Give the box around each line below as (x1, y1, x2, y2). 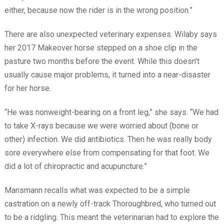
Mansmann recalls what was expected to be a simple (4, 185, 190, 195)
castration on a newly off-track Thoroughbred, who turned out (4, 199, 216, 209)
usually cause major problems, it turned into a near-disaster (4, 70, 210, 80)
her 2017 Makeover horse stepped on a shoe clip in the (4, 43, 197, 53)
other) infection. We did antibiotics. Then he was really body (4, 134, 212, 144)
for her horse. (4, 83, 51, 93)
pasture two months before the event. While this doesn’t (4, 56, 199, 66)
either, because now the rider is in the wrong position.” (4, 5, 192, 15)
